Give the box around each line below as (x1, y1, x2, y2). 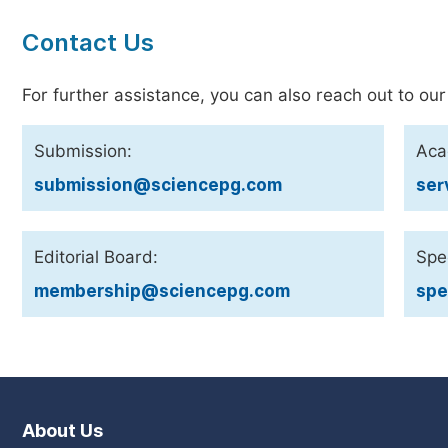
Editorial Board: (34, 247, 158, 267)
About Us (22, 420, 103, 441)
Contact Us (22, 28, 154, 57)
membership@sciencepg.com (34, 281, 290, 301)
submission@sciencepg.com (34, 175, 282, 195)
